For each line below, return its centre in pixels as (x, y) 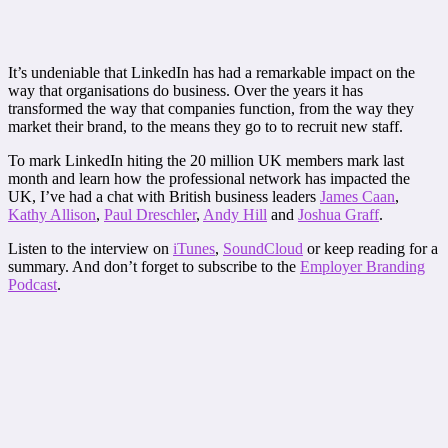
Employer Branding (362, 266)
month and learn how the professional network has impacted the (209, 178)
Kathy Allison (52, 214)
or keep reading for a (370, 248)
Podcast (32, 284)
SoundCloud (263, 248)
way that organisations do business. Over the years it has (185, 90)
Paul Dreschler (150, 214)
